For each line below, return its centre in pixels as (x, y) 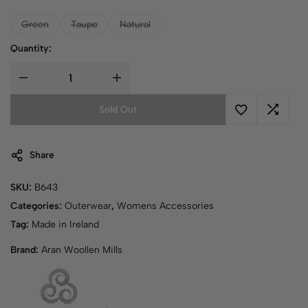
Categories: (37, 206)
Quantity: (31, 48)
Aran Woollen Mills (82, 250)
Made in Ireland (65, 224)
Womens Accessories (165, 206)
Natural (135, 24)
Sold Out (118, 110)
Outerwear (88, 206)
